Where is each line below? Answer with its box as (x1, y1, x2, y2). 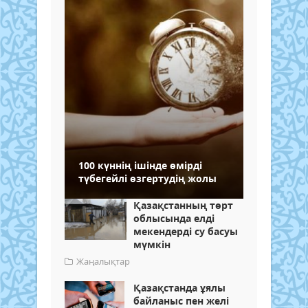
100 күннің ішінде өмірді (78, 159, 202, 173)
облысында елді (133, 212, 214, 225)
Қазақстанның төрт (133, 199, 233, 212)
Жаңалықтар (76, 255, 130, 268)
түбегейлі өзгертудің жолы (78, 172, 217, 186)
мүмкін (133, 238, 170, 252)
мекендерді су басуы (133, 225, 238, 239)
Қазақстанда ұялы (133, 281, 225, 295)
